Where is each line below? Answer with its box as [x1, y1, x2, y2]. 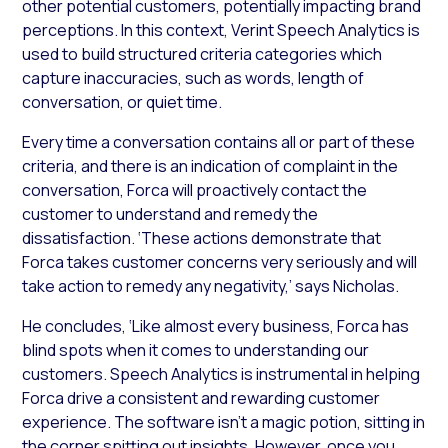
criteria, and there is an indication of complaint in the [22, 155, 399, 178]
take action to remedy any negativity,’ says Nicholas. [22, 275, 400, 298]
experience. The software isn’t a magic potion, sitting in [22, 411, 426, 434]
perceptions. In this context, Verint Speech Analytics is [22, 19, 421, 42]
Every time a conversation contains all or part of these [22, 131, 416, 154]
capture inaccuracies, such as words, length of [22, 67, 365, 90]
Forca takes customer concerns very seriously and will [22, 251, 418, 274]
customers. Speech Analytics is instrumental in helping [22, 363, 421, 386]
